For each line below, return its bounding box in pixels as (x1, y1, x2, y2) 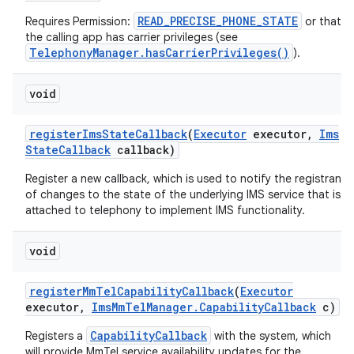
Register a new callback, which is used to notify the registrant (25, 171, 346, 186)
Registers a (25, 329, 86, 343)
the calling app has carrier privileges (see (25, 30, 238, 44)
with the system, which (211, 329, 331, 343)
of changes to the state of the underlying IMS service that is (25, 187, 341, 201)
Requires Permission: (25, 14, 134, 28)
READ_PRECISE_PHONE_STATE (137, 13, 298, 28)
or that (302, 14, 341, 28)
